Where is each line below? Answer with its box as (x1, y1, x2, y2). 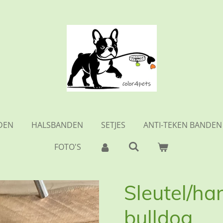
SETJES (101, 119, 125, 130)
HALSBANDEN (31, 119, 83, 130)
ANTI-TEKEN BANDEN (143, 119, 222, 130)
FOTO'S (54, 141, 82, 152)
